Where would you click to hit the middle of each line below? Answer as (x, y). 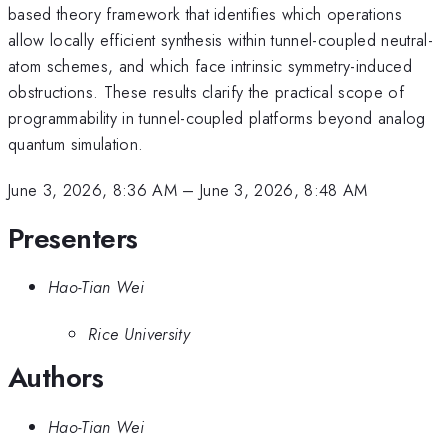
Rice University (139, 333)
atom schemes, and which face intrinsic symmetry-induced (210, 65)
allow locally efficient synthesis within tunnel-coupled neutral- (220, 39)
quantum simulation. (76, 143)
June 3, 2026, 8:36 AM (92, 190)
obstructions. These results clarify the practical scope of (206, 91)
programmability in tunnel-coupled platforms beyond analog (217, 117)
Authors (56, 378)
